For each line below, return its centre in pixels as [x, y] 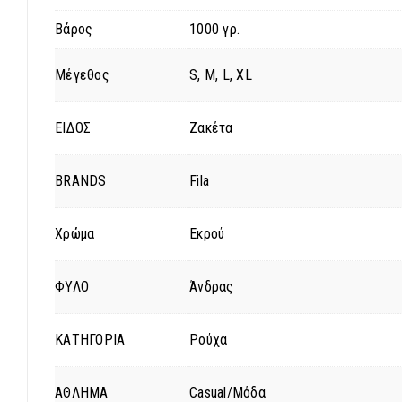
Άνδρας [212, 287]
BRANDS [81, 181]
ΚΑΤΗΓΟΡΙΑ [90, 340]
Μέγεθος [82, 75]
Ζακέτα [211, 128]
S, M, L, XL [221, 75]
